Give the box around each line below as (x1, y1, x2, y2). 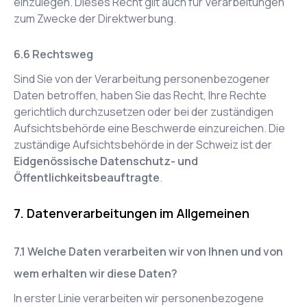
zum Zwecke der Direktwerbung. (14, 11, 176, 26)
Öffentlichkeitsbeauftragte (14, 170, 160, 185)
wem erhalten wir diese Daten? (14, 266, 177, 281)
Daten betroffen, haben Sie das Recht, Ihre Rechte (14, 88, 267, 103)
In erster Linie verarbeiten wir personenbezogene (14, 291, 264, 306)
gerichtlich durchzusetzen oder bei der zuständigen (14, 104, 273, 119)
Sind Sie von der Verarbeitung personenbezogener (14, 71, 270, 86)
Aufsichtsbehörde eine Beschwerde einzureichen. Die (14, 121, 285, 136)
